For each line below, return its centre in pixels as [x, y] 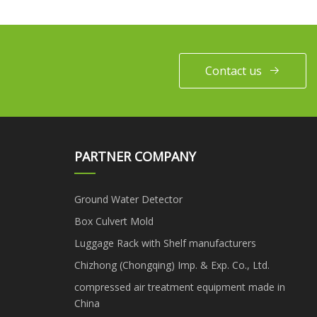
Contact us [234, 70]
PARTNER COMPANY [135, 156]
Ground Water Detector [128, 199]
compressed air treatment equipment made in [179, 287]
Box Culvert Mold [114, 221]
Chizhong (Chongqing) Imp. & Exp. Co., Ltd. [172, 265]
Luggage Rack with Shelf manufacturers [165, 243]
